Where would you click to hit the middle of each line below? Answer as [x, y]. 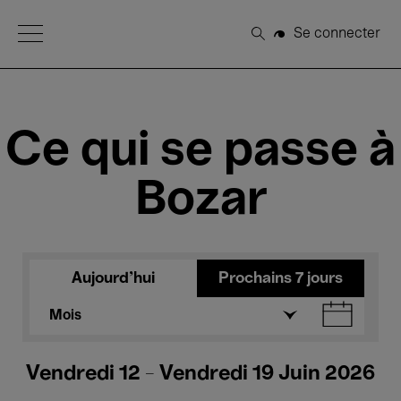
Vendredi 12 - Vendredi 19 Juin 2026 [200, 374]
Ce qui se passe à [200, 152]
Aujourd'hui [113, 278]
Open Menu [56, 32]
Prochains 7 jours [281, 278]
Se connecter [337, 34]
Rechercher [297, 41]
